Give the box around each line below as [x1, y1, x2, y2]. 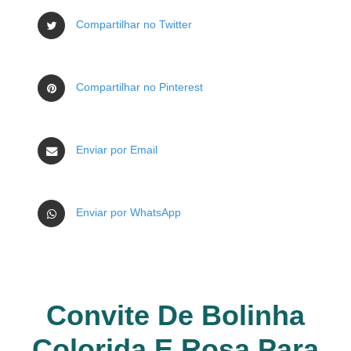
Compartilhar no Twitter [76, 18, 192, 31]
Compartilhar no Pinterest [76, 81, 203, 93]
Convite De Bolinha [46, 299, 305, 331]
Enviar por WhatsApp [76, 206, 181, 219]
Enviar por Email [76, 143, 157, 156]
